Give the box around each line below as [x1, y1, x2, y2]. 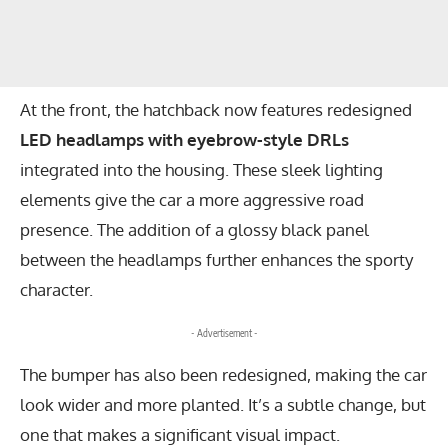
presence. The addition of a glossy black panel [20, 219, 369, 241]
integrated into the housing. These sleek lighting [20, 159, 383, 181]
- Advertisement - [190, 326, 258, 339]
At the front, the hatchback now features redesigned [20, 99, 412, 121]
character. [20, 279, 93, 301]
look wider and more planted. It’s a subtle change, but [20, 394, 426, 416]
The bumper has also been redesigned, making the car [20, 364, 427, 386]
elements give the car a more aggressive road [20, 189, 364, 211]
